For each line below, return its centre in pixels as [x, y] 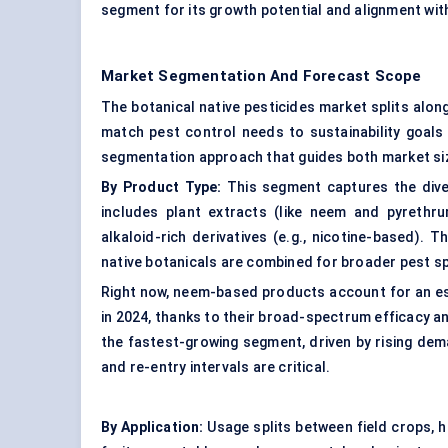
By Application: [152, 427]
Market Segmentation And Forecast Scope [261, 76]
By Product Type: [161, 187]
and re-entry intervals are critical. [216, 367]
